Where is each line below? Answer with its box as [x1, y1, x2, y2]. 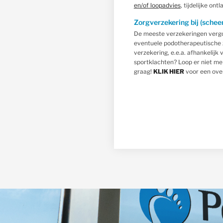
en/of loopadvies [133, 1, 181, 9]
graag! [133, 68, 153, 75]
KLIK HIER [153, 68, 184, 75]
